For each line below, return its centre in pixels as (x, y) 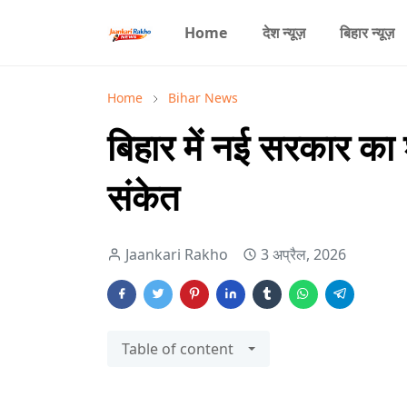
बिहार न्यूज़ (367, 33)
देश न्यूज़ (283, 33)
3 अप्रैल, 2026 (303, 254)
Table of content (178, 349)
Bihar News (203, 98)
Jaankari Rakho (177, 254)
